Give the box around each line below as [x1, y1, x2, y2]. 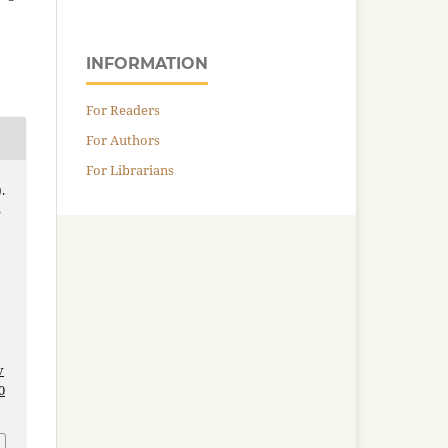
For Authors [86, 130, 160, 149]
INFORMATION [86, 53, 208, 73]
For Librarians [86, 160, 174, 179]
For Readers [86, 100, 160, 119]
